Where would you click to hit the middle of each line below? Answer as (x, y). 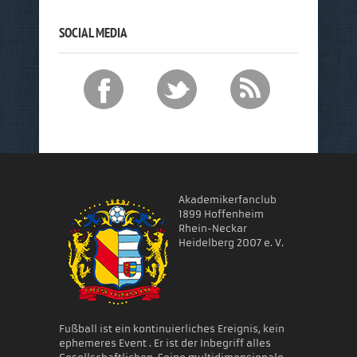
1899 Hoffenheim (221, 214)
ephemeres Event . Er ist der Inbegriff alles (165, 343)
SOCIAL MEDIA (93, 32)
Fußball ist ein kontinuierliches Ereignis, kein (172, 328)
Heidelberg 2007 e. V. (231, 242)
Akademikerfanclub (228, 199)
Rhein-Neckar (213, 228)
